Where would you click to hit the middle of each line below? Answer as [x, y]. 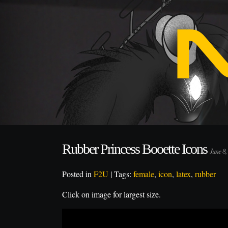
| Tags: [121, 174]
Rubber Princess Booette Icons [136, 149]
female [144, 174]
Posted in [78, 174]
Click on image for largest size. [111, 194]
